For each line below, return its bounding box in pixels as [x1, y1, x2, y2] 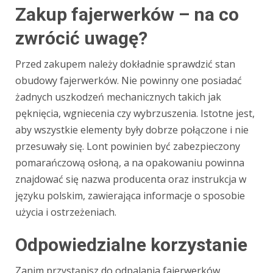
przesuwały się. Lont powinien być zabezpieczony [15, 140, 240, 154]
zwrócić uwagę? [15, 27, 147, 49]
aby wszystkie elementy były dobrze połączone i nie [15, 123, 249, 137]
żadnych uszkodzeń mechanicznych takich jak [15, 90, 221, 104]
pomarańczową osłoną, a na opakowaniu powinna [15, 156, 244, 170]
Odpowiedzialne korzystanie [15, 234, 247, 256]
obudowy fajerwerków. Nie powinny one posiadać [15, 74, 242, 88]
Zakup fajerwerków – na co [15, 4, 239, 26]
